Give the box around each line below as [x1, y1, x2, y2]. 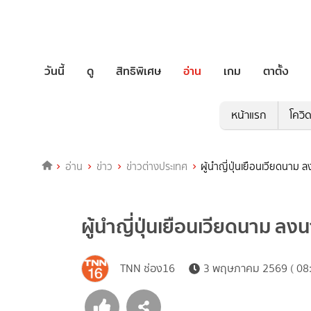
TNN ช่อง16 [120, 260, 175, 277]
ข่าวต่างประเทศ [126, 159, 187, 175]
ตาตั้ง [263, 62, 289, 80]
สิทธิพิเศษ [116, 62, 161, 80]
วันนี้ [44, 62, 65, 80]
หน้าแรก [230, 107, 267, 124]
